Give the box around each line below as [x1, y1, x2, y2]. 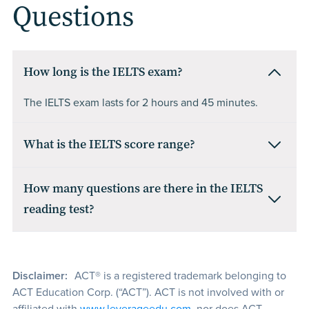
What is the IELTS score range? [23, 137, 195, 152]
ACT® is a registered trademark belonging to [71, 270, 286, 281]
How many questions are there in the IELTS [23, 181, 263, 197]
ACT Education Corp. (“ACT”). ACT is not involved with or [12, 287, 284, 298]
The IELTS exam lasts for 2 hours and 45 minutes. [23, 97, 258, 108]
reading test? [23, 201, 94, 217]
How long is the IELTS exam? [23, 64, 183, 80]
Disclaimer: [12, 270, 68, 281]
